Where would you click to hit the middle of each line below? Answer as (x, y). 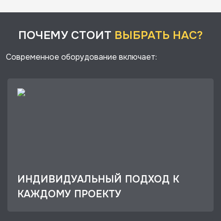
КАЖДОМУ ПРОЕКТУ (69, 194)
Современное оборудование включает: (81, 57)
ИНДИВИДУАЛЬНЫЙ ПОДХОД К (98, 179)
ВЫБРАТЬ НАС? (159, 35)
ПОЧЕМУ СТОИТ (66, 35)
